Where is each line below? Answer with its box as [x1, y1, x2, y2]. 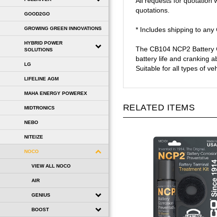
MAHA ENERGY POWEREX [24, 90, 87, 96]
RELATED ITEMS [123, 93, 195, 103]
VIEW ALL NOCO [31, 163, 71, 169]
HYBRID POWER [24, 40, 62, 46]
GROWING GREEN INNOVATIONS [24, 25, 102, 31]
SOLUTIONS [24, 46, 53, 52]
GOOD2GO [24, 11, 50, 16]
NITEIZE [24, 134, 43, 139]
